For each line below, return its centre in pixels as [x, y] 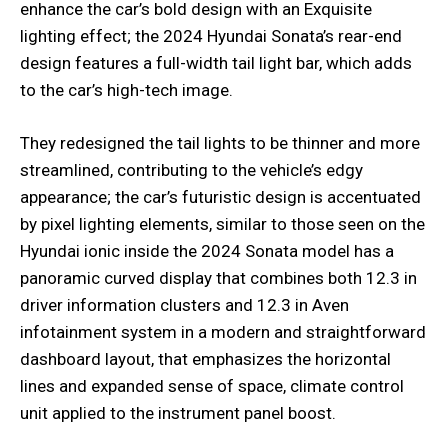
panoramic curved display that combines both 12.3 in [218, 277]
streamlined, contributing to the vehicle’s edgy [191, 169]
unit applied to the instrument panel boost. [178, 412]
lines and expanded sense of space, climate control [212, 385]
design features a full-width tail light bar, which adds [216, 62]
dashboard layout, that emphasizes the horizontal [205, 358]
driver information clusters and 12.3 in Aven [184, 304]
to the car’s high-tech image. [126, 89]
